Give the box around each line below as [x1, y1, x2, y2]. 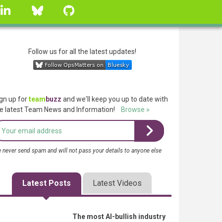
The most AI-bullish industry [72, 213, 166, 221]
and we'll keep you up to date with [61, 95, 168, 103]
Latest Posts [22, 178, 71, 188]
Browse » [121, 106, 150, 113]
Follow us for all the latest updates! [28, 48, 136, 55]
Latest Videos [92, 178, 142, 188]
